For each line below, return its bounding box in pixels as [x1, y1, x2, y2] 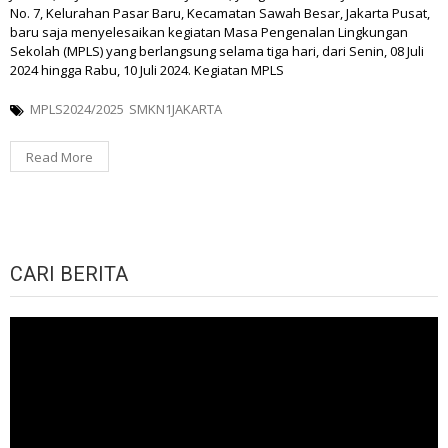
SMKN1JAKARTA [129, 100, 222, 119]
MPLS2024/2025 [30, 100, 124, 119]
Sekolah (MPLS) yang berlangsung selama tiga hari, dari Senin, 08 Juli [10, 42, 424, 61]
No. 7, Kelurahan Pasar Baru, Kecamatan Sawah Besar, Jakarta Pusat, [10, 4, 430, 23]
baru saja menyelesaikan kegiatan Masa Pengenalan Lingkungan [10, 23, 408, 42]
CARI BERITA [10, 262, 128, 287]
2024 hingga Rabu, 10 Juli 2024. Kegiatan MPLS [10, 61, 284, 80]
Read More [26, 148, 93, 167]
